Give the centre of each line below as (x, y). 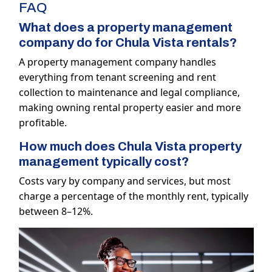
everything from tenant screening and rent (117, 77)
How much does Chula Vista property (130, 147)
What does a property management (125, 28)
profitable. (42, 123)
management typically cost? (104, 162)
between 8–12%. (56, 212)
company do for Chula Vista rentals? (127, 43)
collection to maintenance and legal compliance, (129, 93)
